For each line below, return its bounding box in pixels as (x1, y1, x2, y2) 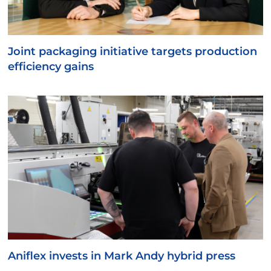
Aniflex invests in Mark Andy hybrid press (8, 249, 236, 263)
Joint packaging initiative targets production (8, 45, 258, 59)
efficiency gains (8, 60, 94, 74)
